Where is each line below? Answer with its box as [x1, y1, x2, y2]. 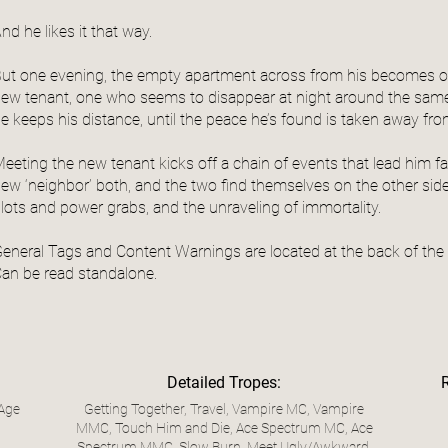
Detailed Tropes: [167, 373, 281, 393]
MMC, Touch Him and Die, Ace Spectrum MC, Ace [75, 420, 373, 437]
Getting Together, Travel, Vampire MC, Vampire [84, 401, 364, 418]
